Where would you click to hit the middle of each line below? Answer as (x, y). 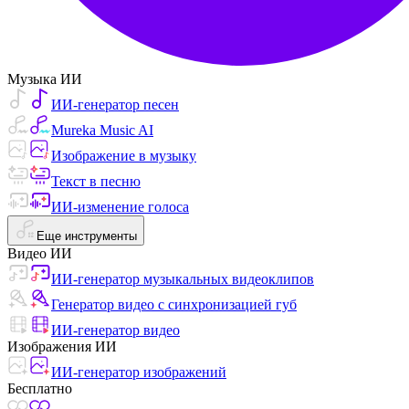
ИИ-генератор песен (115, 105)
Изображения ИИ (62, 346)
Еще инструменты (87, 236)
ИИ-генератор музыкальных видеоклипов (183, 279)
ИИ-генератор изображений (139, 372)
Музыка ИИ (45, 79)
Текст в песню (96, 181)
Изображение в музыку (124, 156)
